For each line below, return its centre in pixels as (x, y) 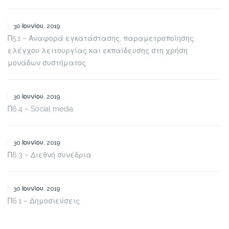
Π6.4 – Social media (40, 109)
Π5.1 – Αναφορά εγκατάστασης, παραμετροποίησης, (101, 38)
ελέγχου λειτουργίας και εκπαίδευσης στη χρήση (98, 50)
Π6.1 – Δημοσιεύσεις (44, 201)
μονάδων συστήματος (47, 63)
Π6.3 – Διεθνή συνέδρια (50, 155)
